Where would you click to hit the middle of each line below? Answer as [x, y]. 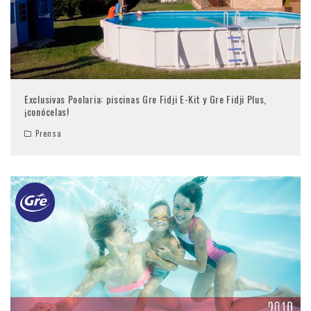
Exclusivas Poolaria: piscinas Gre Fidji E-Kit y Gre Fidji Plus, [146, 99]
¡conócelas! [47, 112]
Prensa [49, 134]
